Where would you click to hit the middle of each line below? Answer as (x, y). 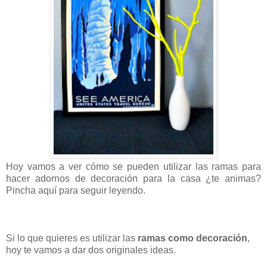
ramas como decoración (193, 238)
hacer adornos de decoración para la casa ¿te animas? (133, 179)
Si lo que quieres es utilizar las (72, 238)
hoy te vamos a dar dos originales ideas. (91, 250)
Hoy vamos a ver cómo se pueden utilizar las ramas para (133, 167)
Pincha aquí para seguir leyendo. (76, 191)
